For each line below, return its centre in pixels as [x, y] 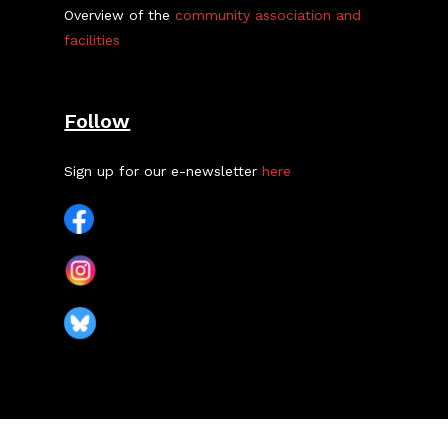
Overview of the [120, 15]
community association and [268, 15]
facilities [92, 40]
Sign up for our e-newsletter [163, 171]
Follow [97, 121]
